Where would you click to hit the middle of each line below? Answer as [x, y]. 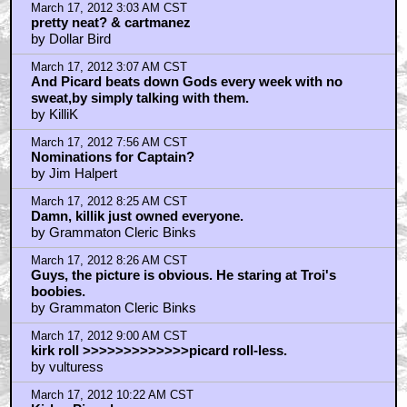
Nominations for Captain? [112, 157]
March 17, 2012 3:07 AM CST [109, 68]
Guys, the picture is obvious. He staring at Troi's [183, 275]
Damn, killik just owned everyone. [137, 216]
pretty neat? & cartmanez [110, 23]
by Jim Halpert [74, 174]
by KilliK [54, 114]
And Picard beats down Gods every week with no [186, 82]
